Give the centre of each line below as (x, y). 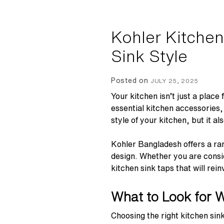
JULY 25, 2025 (175, 81)
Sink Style (149, 56)
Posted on (131, 81)
